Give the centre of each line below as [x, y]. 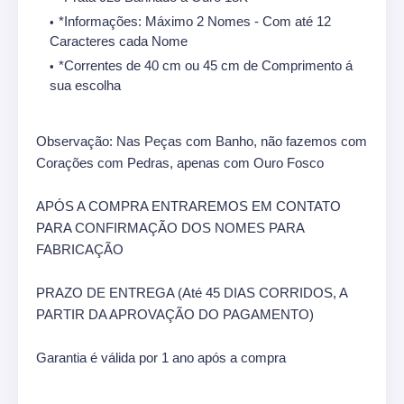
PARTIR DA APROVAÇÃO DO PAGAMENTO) [175, 314]
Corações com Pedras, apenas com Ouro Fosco [180, 162]
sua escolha [85, 85]
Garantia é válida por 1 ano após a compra [161, 357]
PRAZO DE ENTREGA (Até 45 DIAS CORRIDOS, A [192, 292]
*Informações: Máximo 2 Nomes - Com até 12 [195, 21]
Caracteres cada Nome [119, 41]
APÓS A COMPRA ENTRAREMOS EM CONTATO [188, 206]
